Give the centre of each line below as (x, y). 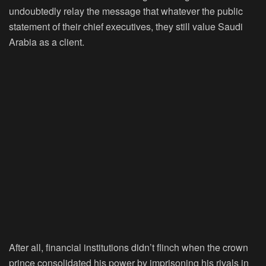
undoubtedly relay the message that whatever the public (126, 11)
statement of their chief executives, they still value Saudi (126, 27)
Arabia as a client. (47, 42)
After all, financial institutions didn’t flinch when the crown (129, 248)
